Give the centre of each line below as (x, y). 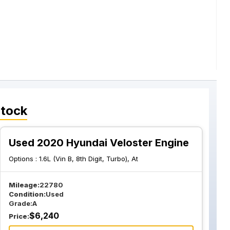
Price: (19, 216)
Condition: (27, 194)
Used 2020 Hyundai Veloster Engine (99, 143)
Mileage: (24, 185)
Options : (24, 159)
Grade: (21, 203)
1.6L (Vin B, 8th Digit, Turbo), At (89, 159)
